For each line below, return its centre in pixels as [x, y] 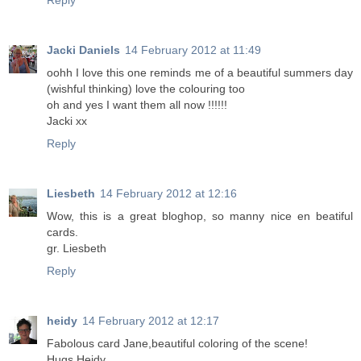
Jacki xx [67, 121]
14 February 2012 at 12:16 [168, 194]
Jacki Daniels [83, 50]
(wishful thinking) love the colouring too [146, 89]
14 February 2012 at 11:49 [193, 50]
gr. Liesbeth [77, 249]
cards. [62, 232]
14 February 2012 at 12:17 [151, 321]
